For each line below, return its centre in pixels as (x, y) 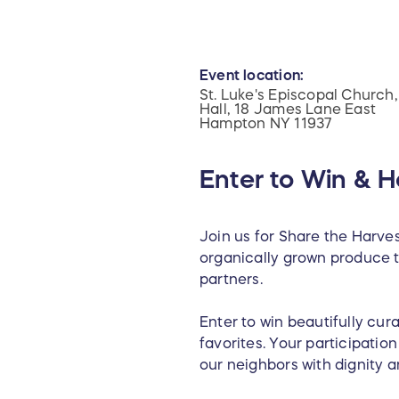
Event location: (252, 75)
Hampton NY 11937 (266, 123)
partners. (231, 279)
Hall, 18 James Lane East (288, 109)
